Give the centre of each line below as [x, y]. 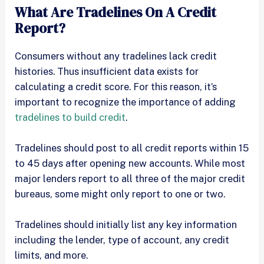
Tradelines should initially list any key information [126, 225]
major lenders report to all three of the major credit [130, 178]
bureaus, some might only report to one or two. [120, 194]
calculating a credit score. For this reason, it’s [116, 86]
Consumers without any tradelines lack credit [116, 56]
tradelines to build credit [70, 117]
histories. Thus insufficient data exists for [107, 71]
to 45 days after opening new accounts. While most [130, 163]
